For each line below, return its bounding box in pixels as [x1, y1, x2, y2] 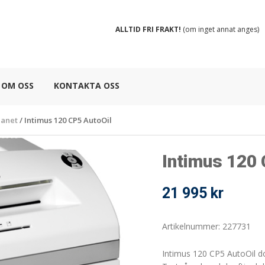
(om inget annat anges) [181, 24, 259, 34]
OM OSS [1, 80, 34, 91]
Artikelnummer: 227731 [162, 221, 251, 232]
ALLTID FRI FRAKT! [115, 24, 181, 34]
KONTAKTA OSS [54, 80, 119, 91]
